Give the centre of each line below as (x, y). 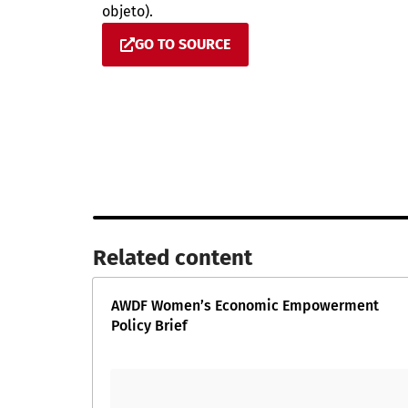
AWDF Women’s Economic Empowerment (245, 306)
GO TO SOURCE (183, 44)
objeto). (127, 11)
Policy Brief (149, 326)
